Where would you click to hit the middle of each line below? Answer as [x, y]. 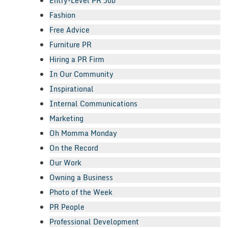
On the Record [74, 148]
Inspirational [72, 89]
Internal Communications [93, 103]
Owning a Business [81, 177]
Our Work [65, 162]
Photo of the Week [81, 192]
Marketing [66, 118]
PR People [67, 207]
